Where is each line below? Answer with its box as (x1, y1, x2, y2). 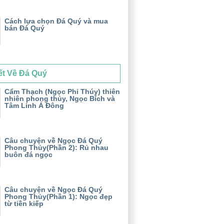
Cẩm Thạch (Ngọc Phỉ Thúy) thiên (4, 87, 120, 95)
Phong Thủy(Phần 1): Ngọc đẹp (4, 192, 112, 200)
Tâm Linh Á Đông (4, 101, 64, 109)
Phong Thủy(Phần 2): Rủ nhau (4, 143, 108, 151)
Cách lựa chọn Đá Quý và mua (4, 16, 108, 25)
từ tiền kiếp (4, 199, 43, 207)
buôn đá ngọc (4, 150, 52, 158)
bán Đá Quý (4, 23, 44, 32)
